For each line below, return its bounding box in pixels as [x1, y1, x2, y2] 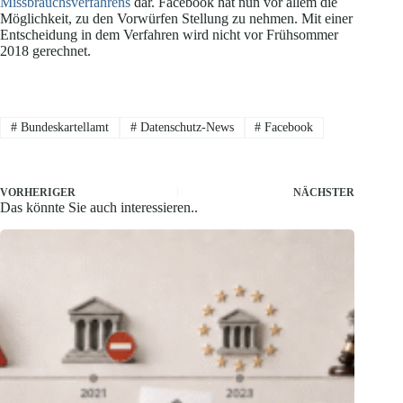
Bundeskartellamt [16, 120, 109, 134]
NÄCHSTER [293, 186, 355, 200]
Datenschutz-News [136, 120, 234, 134]
